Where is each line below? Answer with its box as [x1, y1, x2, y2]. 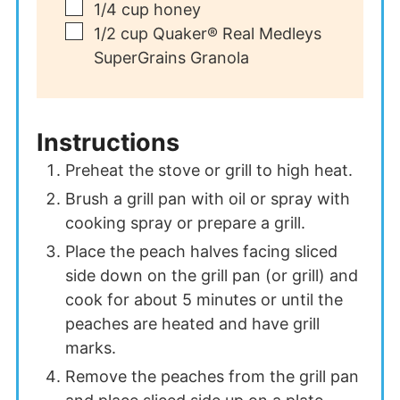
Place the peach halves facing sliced [64, 241, 337, 261]
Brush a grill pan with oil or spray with [64, 188, 350, 208]
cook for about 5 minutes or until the [64, 289, 343, 309]
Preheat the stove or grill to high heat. [64, 160, 353, 179]
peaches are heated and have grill [64, 313, 320, 333]
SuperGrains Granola [93, 47, 249, 67]
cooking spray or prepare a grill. [64, 212, 305, 232]
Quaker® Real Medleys [152, 23, 321, 43]
